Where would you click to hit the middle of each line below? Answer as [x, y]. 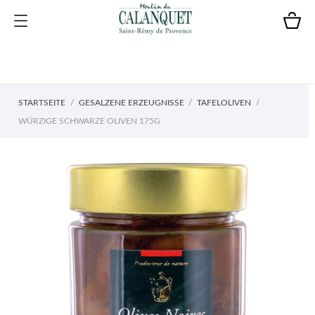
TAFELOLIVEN [224, 103]
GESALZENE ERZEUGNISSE [131, 103]
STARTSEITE [42, 103]
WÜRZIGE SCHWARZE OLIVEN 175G [89, 121]
